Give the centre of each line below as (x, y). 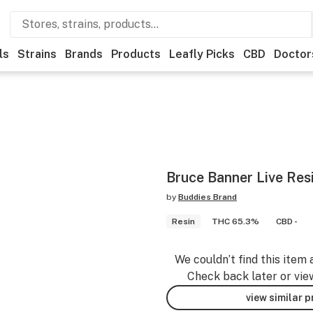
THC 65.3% (235, 221)
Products (136, 54)
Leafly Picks (202, 54)
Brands (84, 54)
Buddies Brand (208, 197)
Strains (37, 54)
